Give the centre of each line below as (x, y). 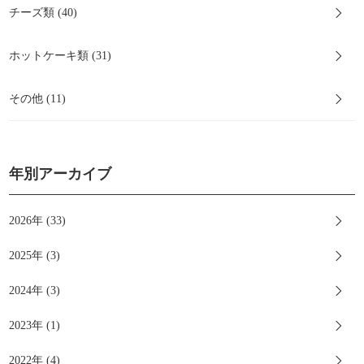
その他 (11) (38, 99)
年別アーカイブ (61, 174)
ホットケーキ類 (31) (61, 56)
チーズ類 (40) (43, 13)
